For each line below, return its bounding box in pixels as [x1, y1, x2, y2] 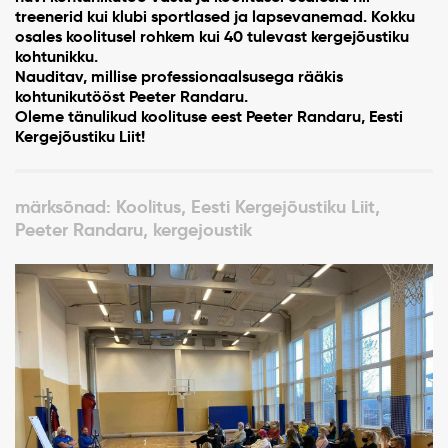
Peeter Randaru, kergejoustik [15, 218, 252, 242]
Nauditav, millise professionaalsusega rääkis [15, 66, 343, 87]
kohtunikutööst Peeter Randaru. [15, 86, 248, 107]
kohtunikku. [15, 46, 102, 67]
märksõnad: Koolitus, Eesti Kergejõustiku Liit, [15, 195, 380, 219]
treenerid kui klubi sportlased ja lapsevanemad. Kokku [15, 6, 415, 27]
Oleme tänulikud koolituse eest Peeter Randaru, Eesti [15, 106, 403, 127]
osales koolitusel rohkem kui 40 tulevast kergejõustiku [15, 26, 409, 47]
